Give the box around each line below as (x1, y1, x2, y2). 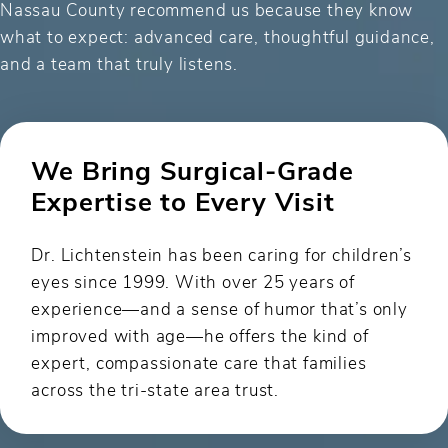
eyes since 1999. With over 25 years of (31, 269, 355, 292)
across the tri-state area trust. (31, 377, 280, 400)
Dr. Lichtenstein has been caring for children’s (31, 242, 413, 265)
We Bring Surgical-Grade (31, 151, 354, 187)
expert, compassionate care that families (31, 350, 367, 373)
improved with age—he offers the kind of (31, 323, 369, 346)
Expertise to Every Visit (31, 182, 335, 218)
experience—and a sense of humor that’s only (31, 296, 408, 319)
